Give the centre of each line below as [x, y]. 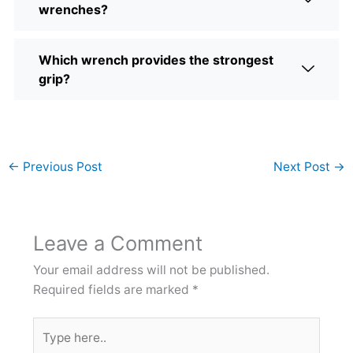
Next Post [303, 167]
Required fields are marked [112, 289]
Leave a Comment [117, 243]
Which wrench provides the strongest [156, 59]
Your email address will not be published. [151, 269]
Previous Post [61, 167]
